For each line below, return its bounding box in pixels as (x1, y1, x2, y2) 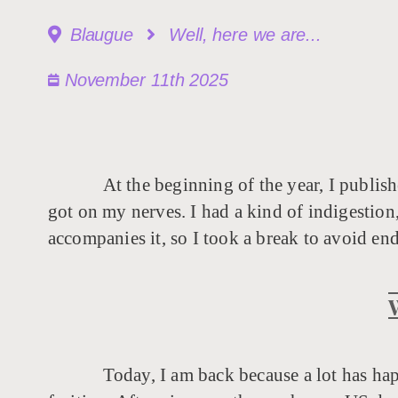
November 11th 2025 (64, 70, 228, 90)
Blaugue (69, 25, 134, 44)
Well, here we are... (169, 25, 322, 44)
